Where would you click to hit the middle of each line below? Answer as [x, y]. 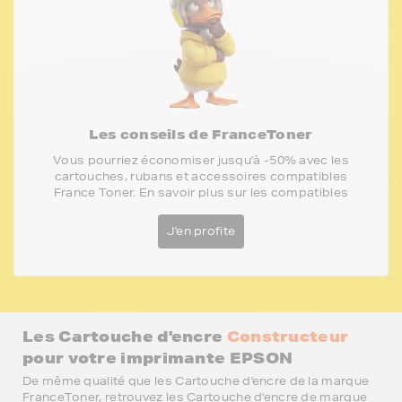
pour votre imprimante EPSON [158, 357]
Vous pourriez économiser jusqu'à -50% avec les [201, 160]
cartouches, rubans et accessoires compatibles [201, 176]
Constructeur [288, 336]
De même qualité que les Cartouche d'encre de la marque [196, 380]
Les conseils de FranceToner [201, 134]
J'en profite [201, 231]
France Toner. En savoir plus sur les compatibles [201, 192]
